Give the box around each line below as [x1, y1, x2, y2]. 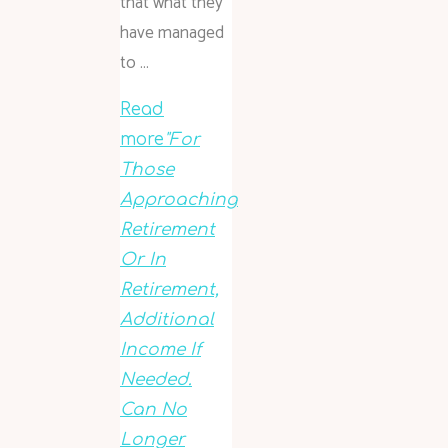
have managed [120, 18, 224, 47]
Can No [120, 399, 187, 419]
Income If [120, 339, 201, 359]
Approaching [120, 189, 238, 209]
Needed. [120, 369, 192, 389]
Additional [120, 309, 214, 329]
